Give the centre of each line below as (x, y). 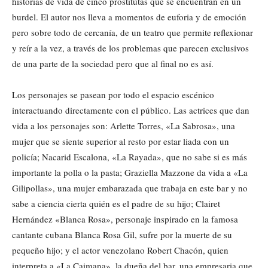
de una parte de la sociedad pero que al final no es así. (113, 63)
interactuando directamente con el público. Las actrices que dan (131, 110)
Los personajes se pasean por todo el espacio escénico (113, 94)
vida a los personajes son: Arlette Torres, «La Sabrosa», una (124, 125)
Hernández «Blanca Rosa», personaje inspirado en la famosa (125, 219)
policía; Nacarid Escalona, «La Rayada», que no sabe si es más (130, 156)
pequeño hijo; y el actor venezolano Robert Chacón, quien (120, 250)
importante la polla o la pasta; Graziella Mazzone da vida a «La (130, 172)
